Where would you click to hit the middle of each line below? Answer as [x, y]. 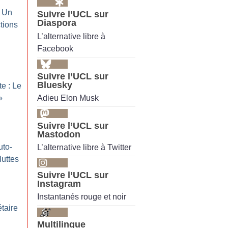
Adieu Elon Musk [68, 98]
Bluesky [55, 85]
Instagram [59, 184]
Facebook [55, 48]
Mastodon [59, 134]
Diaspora [57, 23]
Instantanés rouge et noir [82, 197]
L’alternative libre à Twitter [84, 148]
